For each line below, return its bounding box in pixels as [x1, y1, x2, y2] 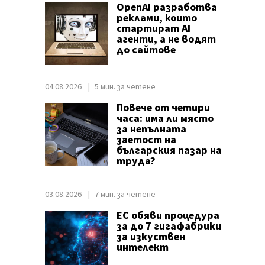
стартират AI [116, 21, 190, 36]
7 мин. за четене [94, 189, 156, 201]
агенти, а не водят [116, 32, 216, 47]
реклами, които [116, 11, 197, 25]
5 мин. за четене [94, 81, 156, 93]
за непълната [116, 122, 186, 137]
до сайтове [116, 43, 176, 57]
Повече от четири [116, 101, 210, 115]
